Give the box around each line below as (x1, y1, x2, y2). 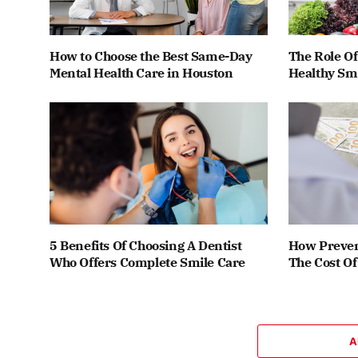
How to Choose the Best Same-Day (50, 47, 253, 64)
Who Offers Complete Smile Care (50, 254, 246, 271)
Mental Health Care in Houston (50, 64, 233, 81)
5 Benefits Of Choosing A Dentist (50, 237, 242, 254)
